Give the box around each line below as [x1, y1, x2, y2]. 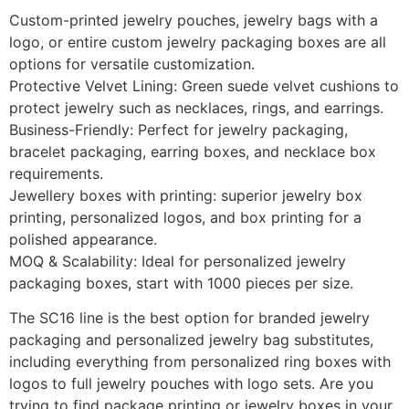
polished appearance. [9, 230, 157, 248]
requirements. [9, 164, 103, 183]
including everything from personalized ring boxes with [9, 352, 391, 372]
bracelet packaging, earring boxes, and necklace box [9, 142, 376, 161]
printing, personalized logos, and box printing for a [9, 208, 362, 226]
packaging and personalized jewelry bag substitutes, [9, 330, 373, 350]
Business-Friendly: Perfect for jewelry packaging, [9, 121, 348, 139]
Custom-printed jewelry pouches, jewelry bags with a [9, 11, 378, 29]
